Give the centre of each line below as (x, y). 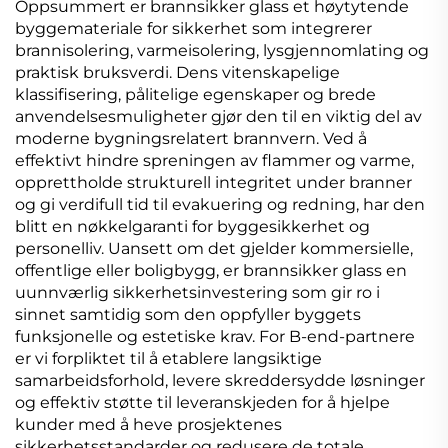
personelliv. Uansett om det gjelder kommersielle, (214, 249)
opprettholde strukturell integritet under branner (213, 183)
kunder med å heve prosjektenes (148, 425)
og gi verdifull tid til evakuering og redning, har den (220, 205)
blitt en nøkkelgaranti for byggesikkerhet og (192, 227)
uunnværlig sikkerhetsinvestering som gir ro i (197, 293)
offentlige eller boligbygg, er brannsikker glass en (211, 271)
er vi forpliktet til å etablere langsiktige (168, 359)
